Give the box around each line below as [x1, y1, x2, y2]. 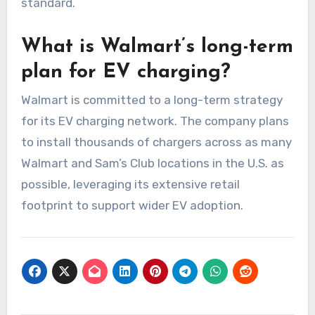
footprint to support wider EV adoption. [20, 198, 243, 213]
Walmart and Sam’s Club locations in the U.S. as [20, 156, 284, 171]
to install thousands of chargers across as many [20, 135, 292, 150]
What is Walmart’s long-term [20, 37, 293, 58]
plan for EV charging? [20, 63, 231, 83]
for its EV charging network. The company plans [20, 114, 289, 129]
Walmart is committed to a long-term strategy [20, 93, 283, 108]
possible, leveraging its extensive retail [20, 177, 240, 192]
